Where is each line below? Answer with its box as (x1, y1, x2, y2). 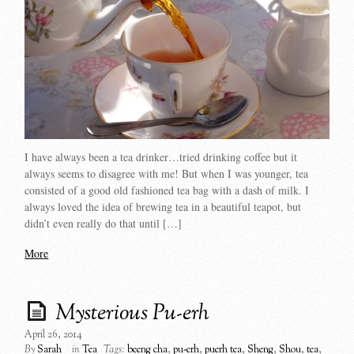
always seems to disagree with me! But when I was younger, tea (24, 165, 309, 181)
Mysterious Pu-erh (55, 298, 210, 330)
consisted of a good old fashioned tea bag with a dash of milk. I (24, 182, 310, 198)
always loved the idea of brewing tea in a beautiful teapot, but (24, 198, 302, 214)
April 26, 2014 (24, 328, 83, 343)
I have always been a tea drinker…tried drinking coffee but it (24, 149, 298, 164)
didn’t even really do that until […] (24, 215, 183, 231)
